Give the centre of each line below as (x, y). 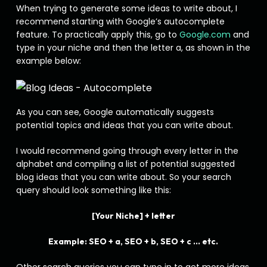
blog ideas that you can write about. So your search (123, 177)
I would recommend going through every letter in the (127, 151)
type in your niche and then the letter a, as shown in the (133, 48)
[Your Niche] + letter (133, 216)
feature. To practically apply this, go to (97, 35)
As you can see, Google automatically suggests (115, 112)
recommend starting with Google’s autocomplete (120, 21)
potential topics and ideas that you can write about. (125, 125)
